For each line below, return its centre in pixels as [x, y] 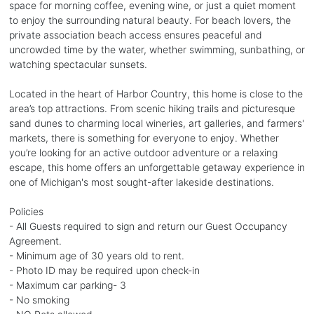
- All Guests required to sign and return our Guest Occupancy [148, 226]
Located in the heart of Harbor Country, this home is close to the [156, 93]
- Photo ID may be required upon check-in [104, 270]
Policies [26, 211]
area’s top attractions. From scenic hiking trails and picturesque [152, 108]
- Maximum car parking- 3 [67, 285]
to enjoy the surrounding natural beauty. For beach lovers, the [150, 20]
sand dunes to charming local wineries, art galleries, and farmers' [156, 123]
